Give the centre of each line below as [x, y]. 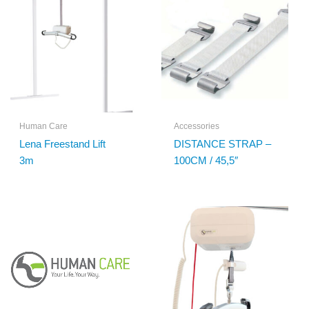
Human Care [43, 127]
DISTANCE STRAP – [222, 144]
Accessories [196, 127]
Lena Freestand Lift [62, 144]
